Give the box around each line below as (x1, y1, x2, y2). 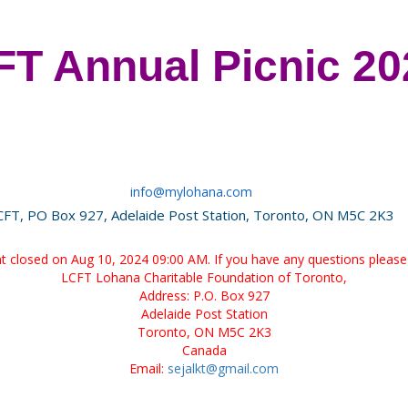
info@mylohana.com (130, 183, 252, 200)
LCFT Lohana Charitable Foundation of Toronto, (61, 269, 347, 286)
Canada (181, 342, 227, 359)
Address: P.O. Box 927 (138, 287, 270, 304)
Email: (129, 360, 168, 377)
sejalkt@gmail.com (168, 360, 279, 377)
